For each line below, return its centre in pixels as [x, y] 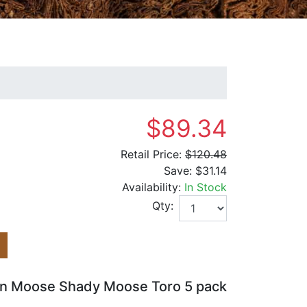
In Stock [206, 187]
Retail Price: [151, 155]
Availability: [153, 187]
